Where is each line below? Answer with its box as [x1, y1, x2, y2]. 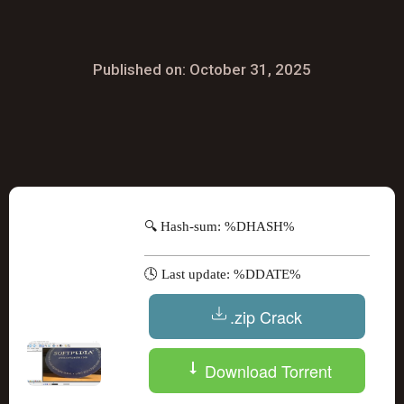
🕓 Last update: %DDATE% [144, 267, 301, 281]
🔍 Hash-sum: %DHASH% [144, 219, 295, 234]
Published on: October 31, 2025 [93, 60, 311, 78]
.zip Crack [230, 305, 302, 328]
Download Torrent [200, 359, 332, 382]
